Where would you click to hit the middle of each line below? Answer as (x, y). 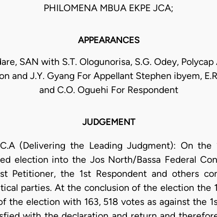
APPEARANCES (108, 40)
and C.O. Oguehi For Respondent (108, 90)
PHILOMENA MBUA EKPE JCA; (108, 8)
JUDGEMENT (108, 122)
